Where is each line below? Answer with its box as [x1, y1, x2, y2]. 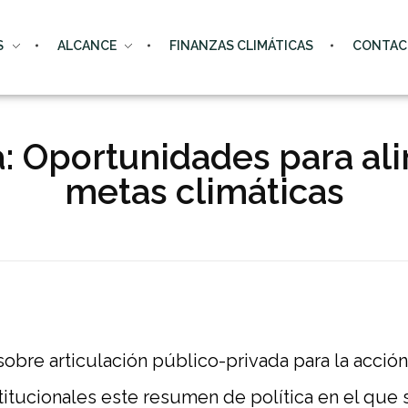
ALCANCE [56, 38, 117, 54]
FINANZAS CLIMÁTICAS [168, 38, 313, 54]
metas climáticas [64, 171, 344, 213]
